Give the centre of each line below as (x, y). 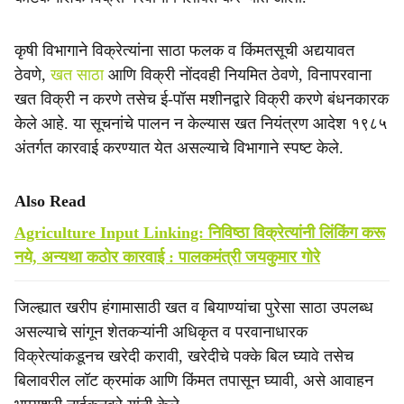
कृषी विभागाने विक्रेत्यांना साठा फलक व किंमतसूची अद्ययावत (184, 50)
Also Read (50, 201)
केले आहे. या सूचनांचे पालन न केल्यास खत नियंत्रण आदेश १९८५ (201, 124)
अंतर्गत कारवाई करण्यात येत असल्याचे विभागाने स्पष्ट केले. (179, 148)
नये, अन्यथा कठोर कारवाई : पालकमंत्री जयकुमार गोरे (167, 257)
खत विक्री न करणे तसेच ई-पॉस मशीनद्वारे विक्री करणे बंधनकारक (202, 99)
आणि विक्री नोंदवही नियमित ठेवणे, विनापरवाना (240, 75)
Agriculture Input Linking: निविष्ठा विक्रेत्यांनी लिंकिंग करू (200, 233)
